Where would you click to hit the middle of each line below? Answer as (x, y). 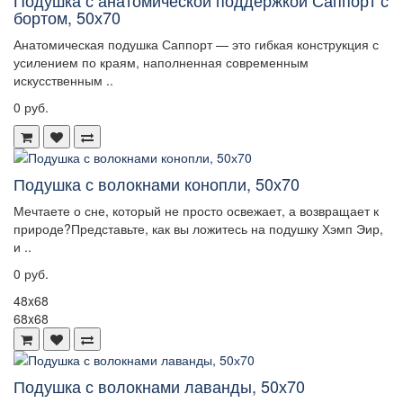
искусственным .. (63, 81)
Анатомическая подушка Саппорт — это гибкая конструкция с (196, 45)
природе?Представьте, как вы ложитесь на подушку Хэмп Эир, (198, 229)
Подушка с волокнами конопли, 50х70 (157, 184)
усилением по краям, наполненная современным (161, 63)
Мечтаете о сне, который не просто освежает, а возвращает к (196, 211)
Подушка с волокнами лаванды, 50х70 (159, 386)
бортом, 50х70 (67, 18)
